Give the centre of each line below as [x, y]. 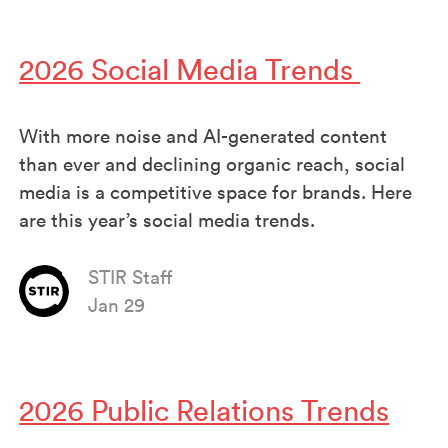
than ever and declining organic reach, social [212, 164]
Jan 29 [117, 305]
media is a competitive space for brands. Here [216, 192]
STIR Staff [131, 277]
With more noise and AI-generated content [203, 136]
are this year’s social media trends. [167, 220]
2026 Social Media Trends [190, 70]
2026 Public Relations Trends [204, 410]
